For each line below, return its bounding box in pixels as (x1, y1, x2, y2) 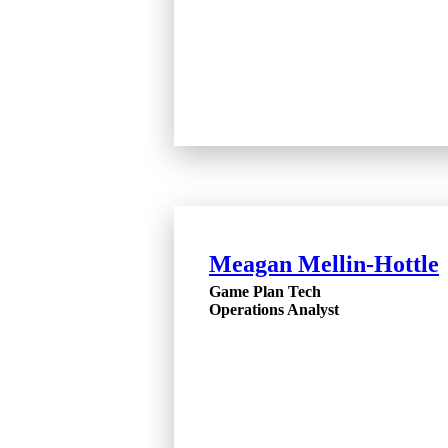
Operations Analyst (209, 301, 339, 318)
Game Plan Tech (209, 283, 321, 300)
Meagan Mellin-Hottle (209, 251, 439, 277)
